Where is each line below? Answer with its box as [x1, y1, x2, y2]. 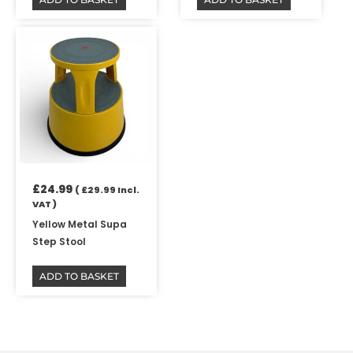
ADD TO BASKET [39, 270, 120, 283]
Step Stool [32, 235, 87, 249]
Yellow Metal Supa [32, 217, 128, 232]
